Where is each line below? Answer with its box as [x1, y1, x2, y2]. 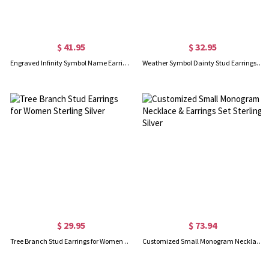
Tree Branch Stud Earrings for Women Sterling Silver [124, 236, 131, 246]
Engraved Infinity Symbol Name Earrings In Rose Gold [122, 58, 130, 67]
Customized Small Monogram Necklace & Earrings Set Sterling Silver [256, 236, 263, 246]
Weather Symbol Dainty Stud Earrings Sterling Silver [256, 58, 263, 67]
